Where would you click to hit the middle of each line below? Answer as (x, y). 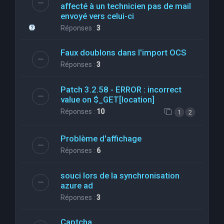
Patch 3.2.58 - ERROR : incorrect (121, 90)
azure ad (77, 186)
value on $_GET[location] (107, 100)
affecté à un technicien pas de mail (126, 6)
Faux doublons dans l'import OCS (123, 53)
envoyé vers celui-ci (97, 16)
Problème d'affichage (101, 139)
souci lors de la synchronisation (120, 176)
